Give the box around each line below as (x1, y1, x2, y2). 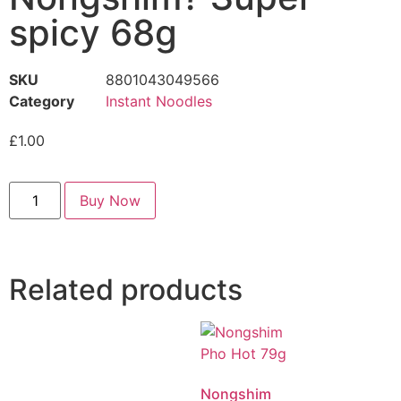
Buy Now (80, 192, 141, 210)
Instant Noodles (106, 91, 212, 110)
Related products (9, 272, 243, 308)
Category (9, 91, 74, 110)
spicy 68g (9, 10, 177, 55)
